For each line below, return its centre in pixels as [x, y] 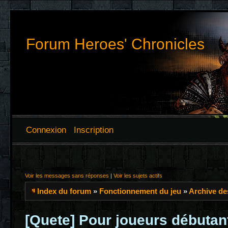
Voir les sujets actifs [138, 176]
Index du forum [64, 191]
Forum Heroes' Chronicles [115, 44]
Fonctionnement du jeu [140, 191]
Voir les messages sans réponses [67, 176]
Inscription [94, 130]
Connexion [46, 130]
